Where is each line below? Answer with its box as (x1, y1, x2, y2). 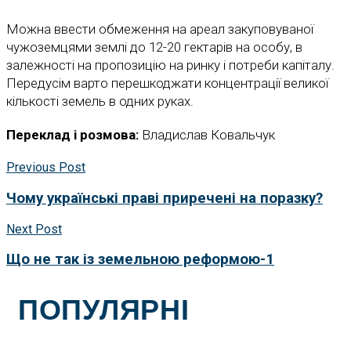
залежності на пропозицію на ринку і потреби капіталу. (6, 57, 338, 74)
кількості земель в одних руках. (6, 93, 197, 110)
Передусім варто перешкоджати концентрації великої (6, 75, 328, 92)
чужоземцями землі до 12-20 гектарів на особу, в (6, 39, 302, 56)
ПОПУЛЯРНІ (18, 294, 190, 327)
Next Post (6, 221, 62, 237)
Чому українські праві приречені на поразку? (6, 189, 323, 207)
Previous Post (6, 160, 85, 175)
